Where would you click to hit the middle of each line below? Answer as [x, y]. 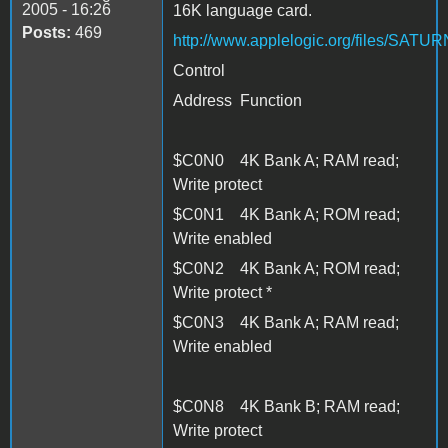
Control [199, 70]
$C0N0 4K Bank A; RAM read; [286, 160]
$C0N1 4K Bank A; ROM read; [286, 214]
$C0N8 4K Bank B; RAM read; [286, 406]
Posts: [46, 32]
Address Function [237, 100]
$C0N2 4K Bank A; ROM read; [286, 268]
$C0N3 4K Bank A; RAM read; [286, 322]
